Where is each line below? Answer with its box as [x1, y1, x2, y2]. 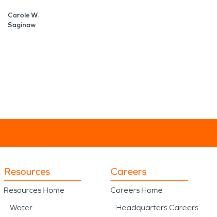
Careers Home [110, 186, 163, 195]
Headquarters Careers [116, 203, 198, 212]
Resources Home [4, 186, 64, 195]
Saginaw [8, 21, 36, 29]
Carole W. [8, 11, 39, 19]
